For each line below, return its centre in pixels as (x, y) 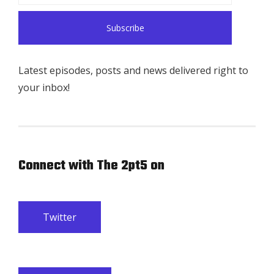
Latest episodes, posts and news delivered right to (133, 71)
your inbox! (44, 88)
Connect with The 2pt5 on (91, 166)
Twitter (60, 217)
